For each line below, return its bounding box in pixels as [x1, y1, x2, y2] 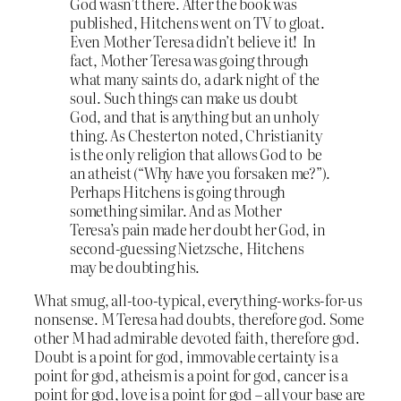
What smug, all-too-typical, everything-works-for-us [34, 288, 363, 311]
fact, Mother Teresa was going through [70, 48, 310, 71]
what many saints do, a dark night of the [70, 67, 320, 90]
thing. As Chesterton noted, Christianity [70, 124, 323, 146]
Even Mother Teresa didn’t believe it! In [70, 30, 317, 52]
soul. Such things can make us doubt [70, 86, 298, 108]
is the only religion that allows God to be [70, 142, 322, 165]
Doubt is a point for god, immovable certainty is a [34, 345, 339, 367]
